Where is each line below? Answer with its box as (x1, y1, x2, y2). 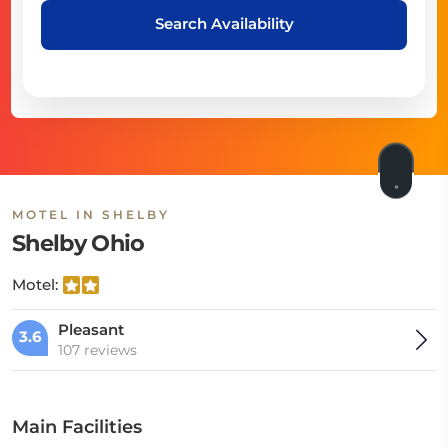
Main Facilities (12, 416, 142, 438)
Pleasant (58, 320, 124, 339)
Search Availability (154, 14, 294, 33)
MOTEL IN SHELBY (12, 207, 170, 222)
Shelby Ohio (12, 229, 145, 257)
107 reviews (58, 341, 137, 359)
